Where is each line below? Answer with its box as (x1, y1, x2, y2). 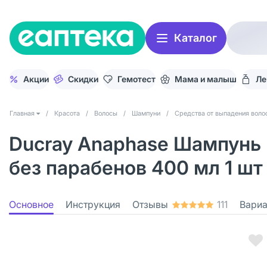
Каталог (174, 32, 217, 44)
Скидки (68, 74, 98, 84)
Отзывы (132, 198, 168, 210)
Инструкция (66, 198, 120, 210)
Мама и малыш (175, 74, 237, 84)
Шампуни (132, 109, 160, 117)
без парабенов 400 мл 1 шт (9, 156, 263, 179)
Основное (9, 198, 54, 210)
